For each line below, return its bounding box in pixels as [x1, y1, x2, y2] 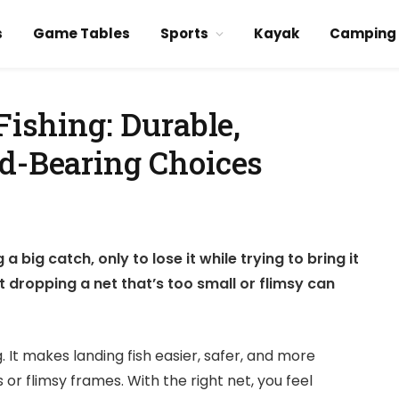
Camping [329, 24, 396, 43]
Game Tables [32, 24, 130, 43]
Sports [159, 24, 208, 43]
